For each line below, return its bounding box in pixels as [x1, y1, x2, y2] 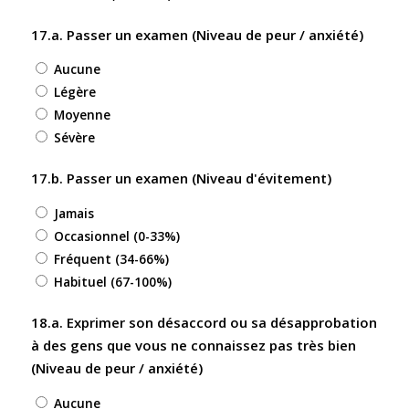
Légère [53, 83, 96, 101]
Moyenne [53, 106, 110, 124]
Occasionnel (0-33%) [53, 226, 180, 245]
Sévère [53, 129, 95, 147]
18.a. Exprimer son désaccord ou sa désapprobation [30, 312, 377, 331]
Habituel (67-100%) [53, 272, 172, 290]
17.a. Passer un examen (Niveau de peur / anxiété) [30, 25, 363, 44]
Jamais [53, 204, 94, 222]
